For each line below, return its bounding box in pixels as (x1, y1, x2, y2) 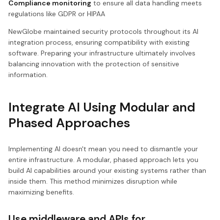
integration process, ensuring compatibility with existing (8, 38, 190, 47)
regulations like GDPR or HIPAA (8, 9, 106, 19)
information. (8, 70, 48, 80)
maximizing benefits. (8, 188, 75, 197)
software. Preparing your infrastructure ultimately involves (8, 49, 196, 58)
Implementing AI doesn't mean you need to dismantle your (8, 144, 198, 154)
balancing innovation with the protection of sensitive (8, 59, 180, 69)
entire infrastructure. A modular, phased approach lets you (8, 155, 199, 165)
